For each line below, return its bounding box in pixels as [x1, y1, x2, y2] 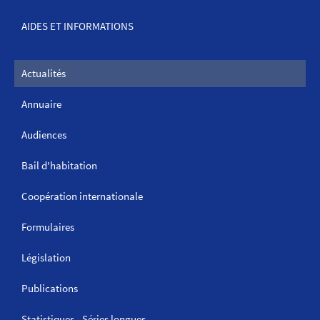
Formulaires [21, 219, 74, 234]
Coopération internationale [21, 189, 143, 203]
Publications [21, 281, 78, 295]
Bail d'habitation [21, 158, 97, 172]
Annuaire [21, 96, 61, 111]
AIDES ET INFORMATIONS [21, 19, 134, 33]
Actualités [21, 66, 66, 80]
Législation [21, 250, 71, 264]
